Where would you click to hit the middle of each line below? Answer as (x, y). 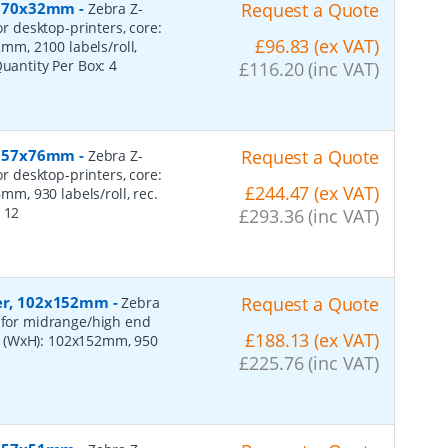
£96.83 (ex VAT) (317, 45)
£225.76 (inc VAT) (309, 362)
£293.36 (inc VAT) (309, 215)
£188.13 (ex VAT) (312, 339)
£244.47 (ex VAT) (312, 192)
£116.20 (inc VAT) (309, 68)
